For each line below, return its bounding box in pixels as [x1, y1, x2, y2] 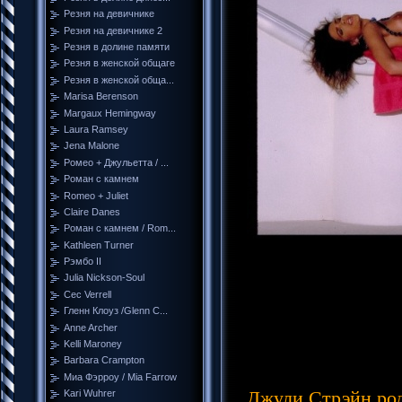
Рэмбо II [64, 256, 101, 267]
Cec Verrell [64, 288, 111, 300]
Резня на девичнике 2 [64, 24, 162, 36]
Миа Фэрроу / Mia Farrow [64, 371, 177, 382]
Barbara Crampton [64, 354, 144, 366]
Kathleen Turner [64, 239, 134, 250]
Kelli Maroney [64, 338, 122, 350]
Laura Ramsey [64, 123, 128, 135]
